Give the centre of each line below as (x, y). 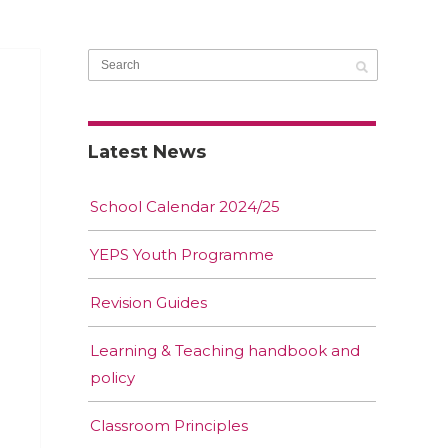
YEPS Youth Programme (182, 255)
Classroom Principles (169, 426)
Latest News (147, 152)
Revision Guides (148, 303)
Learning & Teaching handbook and (225, 351)
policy (112, 378)
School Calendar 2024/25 (185, 207)
